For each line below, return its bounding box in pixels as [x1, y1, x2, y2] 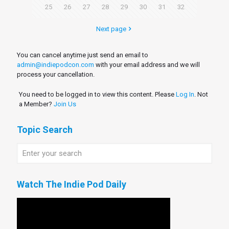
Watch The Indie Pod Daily [17, 179, 126, 190]
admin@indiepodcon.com [17, 61, 94, 69]
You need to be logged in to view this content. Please [18, 90, 176, 99]
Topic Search [17, 124, 73, 135]
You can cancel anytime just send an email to [17, 51, 148, 59]
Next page [96, 25, 126, 33]
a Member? [18, 100, 54, 108]
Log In [175, 90, 194, 99]
